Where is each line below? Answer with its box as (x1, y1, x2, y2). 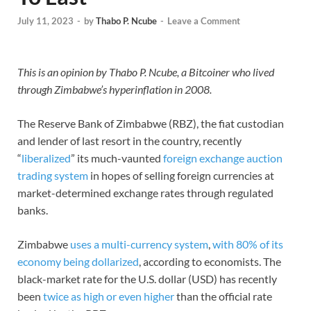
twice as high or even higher (41, 289, 174, 303)
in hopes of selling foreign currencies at (88, 169, 274, 183)
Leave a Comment (167, 15, 240, 27)
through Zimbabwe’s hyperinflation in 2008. (17, 83, 212, 96)
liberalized (22, 151, 71, 165)
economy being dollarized (17, 255, 139, 269)
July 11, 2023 (17, 15, 74, 27)
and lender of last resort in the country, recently (17, 134, 242, 148)
